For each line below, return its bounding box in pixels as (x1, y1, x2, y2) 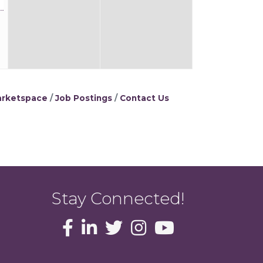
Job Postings (55, 93, 112, 103)
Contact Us (120, 93, 169, 103)
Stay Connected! (52, 188, 186, 209)
